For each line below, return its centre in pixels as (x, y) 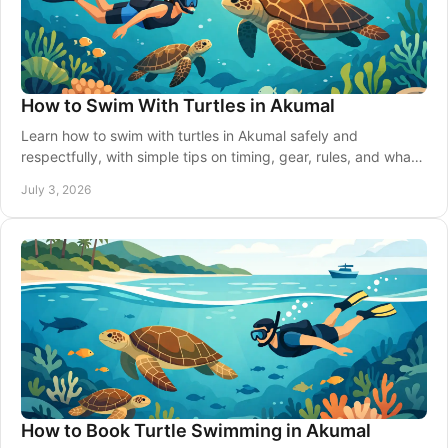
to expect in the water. (94, 177)
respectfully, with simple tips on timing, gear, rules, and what (218, 156)
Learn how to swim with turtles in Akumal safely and (189, 135)
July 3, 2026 (56, 189)
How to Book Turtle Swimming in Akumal (196, 430)
